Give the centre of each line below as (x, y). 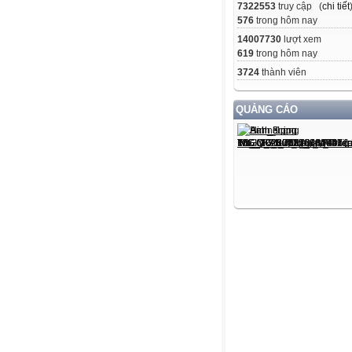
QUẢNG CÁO (267, 110)
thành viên (283, 73)
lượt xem (301, 40)
